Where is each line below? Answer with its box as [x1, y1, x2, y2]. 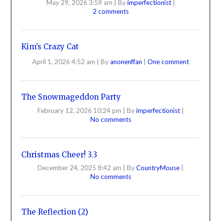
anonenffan [110, 58, 144, 66]
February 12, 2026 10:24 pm [37, 106, 121, 114]
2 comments [92, 7, 129, 15]
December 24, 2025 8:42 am [37, 164, 121, 172]
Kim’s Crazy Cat [21, 41, 79, 51]
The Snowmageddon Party [21, 92, 121, 102]
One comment [147, 58, 189, 66]
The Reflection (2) [21, 207, 89, 217]
